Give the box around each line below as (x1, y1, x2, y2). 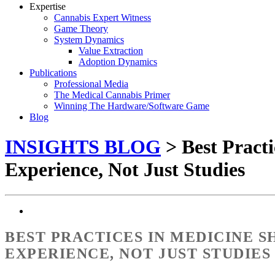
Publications (29, 68, 77, 78)
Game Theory (54, 23, 108, 34)
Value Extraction (79, 45, 143, 56)
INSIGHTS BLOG (5, 136, 161, 158)
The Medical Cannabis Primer (54, 90, 170, 100)
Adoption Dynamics (79, 56, 157, 67)
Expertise (29, 1, 66, 12)
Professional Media (54, 79, 128, 89)
